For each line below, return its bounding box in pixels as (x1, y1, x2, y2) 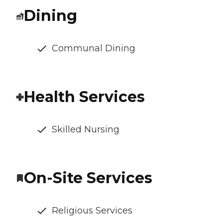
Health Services (24, 88, 145, 107)
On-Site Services (24, 169, 152, 188)
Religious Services (52, 205, 132, 217)
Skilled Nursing (52, 124, 119, 135)
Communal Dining (52, 43, 135, 54)
